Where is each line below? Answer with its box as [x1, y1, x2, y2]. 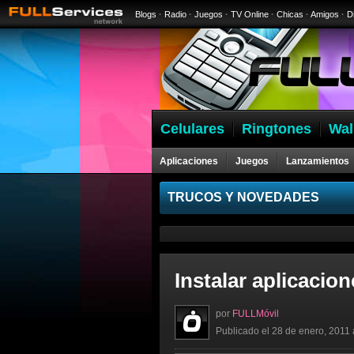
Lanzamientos [286, 156, 349, 167]
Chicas [277, 9, 303, 19]
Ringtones [242, 121, 311, 137]
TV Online [231, 9, 269, 19]
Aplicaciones [160, 156, 218, 167]
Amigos [311, 9, 339, 19]
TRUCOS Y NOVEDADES [168, 190, 319, 204]
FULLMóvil [232, 308, 279, 319]
